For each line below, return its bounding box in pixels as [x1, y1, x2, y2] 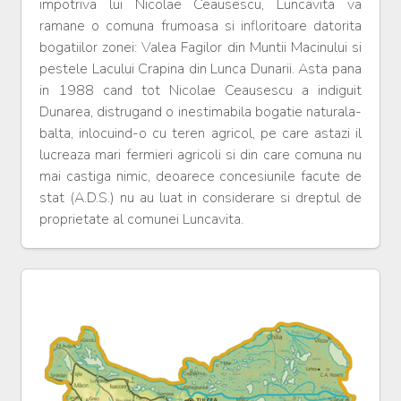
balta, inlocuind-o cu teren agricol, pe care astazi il [39, 124, 362, 144]
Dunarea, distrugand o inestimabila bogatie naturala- [39, 102, 362, 123]
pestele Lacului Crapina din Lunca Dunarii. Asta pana [39, 59, 362, 80]
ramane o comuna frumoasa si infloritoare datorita [39, 16, 362, 37]
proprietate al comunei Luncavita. [39, 209, 243, 230]
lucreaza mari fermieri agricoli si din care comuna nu [39, 145, 362, 166]
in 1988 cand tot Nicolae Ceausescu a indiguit [39, 81, 362, 101]
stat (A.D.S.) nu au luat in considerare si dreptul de [39, 188, 362, 209]
